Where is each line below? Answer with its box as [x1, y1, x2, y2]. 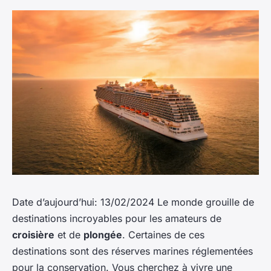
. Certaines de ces [122, 228, 204, 241]
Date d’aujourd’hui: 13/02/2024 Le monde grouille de [12, 195, 254, 208]
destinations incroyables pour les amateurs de [12, 212, 221, 224]
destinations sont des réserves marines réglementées [12, 244, 253, 257]
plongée [83, 228, 122, 241]
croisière [12, 228, 54, 241]
